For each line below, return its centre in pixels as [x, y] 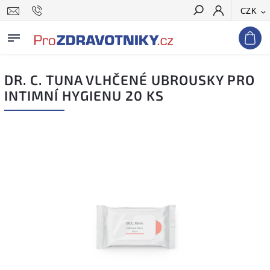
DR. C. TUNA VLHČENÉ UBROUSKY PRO [130, 80]
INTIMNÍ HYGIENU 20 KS [84, 96]
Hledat [242, 32]
